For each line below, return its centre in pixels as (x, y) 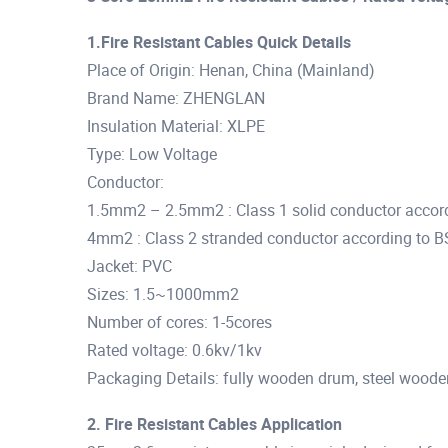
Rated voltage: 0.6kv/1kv (174, 349)
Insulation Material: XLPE (176, 125)
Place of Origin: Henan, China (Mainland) (231, 69)
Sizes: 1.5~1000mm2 (163, 293)
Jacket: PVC (129, 265)
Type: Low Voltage (152, 153)
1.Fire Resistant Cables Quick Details (219, 41)
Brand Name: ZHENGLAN (176, 97)
